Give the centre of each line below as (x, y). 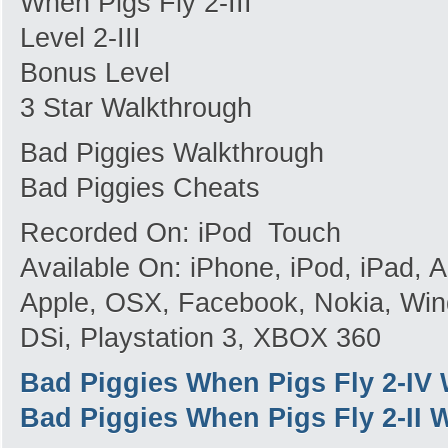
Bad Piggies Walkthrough (172, 153)
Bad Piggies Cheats (140, 188)
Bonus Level (95, 73)
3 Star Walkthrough (136, 108)
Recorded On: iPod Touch (180, 233)
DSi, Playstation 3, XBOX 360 (200, 338)
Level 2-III (80, 38)
